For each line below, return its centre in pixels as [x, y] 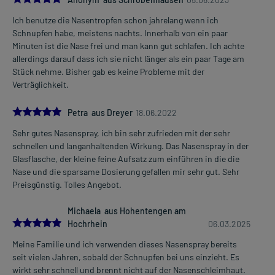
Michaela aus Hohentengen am [127, 211]
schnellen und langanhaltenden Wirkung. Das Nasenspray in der [130, 145]
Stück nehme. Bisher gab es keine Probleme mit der [108, 71]
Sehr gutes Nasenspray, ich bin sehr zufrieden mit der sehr [121, 133]
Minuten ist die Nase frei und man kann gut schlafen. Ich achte [128, 45]
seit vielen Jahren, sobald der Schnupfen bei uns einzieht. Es [126, 257]
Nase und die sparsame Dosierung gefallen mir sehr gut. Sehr [126, 171]
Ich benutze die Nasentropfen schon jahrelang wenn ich [115, 20]
